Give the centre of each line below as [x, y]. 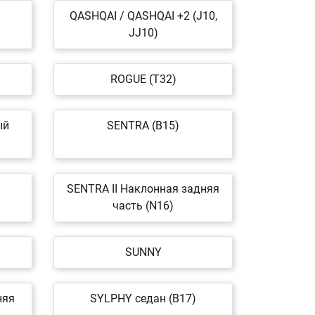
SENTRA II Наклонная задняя [143, 189]
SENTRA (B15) [143, 126]
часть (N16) [143, 206]
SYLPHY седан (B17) [143, 298]
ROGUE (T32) [143, 79]
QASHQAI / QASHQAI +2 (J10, [143, 16]
